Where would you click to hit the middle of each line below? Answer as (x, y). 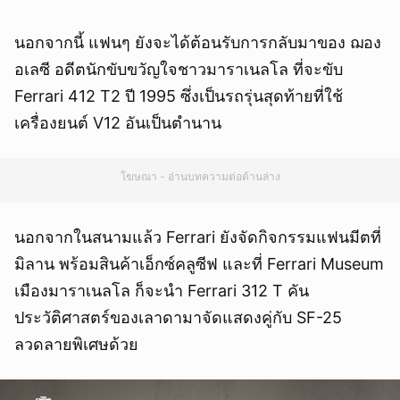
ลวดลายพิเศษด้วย (76, 345)
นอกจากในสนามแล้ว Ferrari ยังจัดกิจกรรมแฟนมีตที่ (198, 237)
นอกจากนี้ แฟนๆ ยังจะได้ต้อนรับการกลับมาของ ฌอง (198, 43)
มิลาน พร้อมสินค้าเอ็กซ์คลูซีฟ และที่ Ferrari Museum (199, 264)
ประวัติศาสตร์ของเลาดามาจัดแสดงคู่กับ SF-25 (178, 318)
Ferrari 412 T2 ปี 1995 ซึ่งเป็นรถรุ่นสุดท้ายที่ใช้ (179, 96)
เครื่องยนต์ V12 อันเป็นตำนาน (118, 123)
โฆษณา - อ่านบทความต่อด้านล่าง (200, 177)
